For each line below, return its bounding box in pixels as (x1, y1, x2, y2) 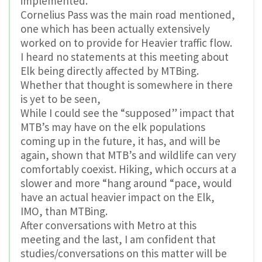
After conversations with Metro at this (20, 218, 196, 232)
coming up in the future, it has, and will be (20, 133, 220, 148)
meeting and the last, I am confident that (20, 232, 216, 246)
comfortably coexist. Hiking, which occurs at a (20, 161, 236, 176)
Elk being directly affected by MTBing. (20, 63, 199, 78)
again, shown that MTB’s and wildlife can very (20, 147, 236, 162)
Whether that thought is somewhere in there (20, 77, 233, 92)
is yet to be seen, (20, 91, 101, 106)
